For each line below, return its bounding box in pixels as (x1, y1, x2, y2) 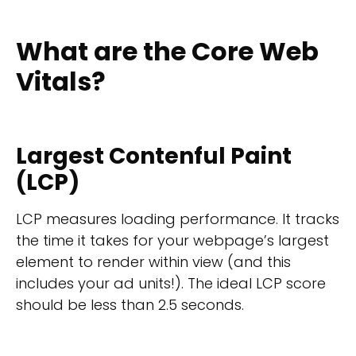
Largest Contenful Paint (16, 140, 292, 172)
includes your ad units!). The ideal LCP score (16, 273, 326, 293)
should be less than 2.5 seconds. (16, 294, 244, 315)
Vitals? (16, 64, 106, 100)
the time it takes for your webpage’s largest (16, 230, 329, 250)
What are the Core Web (16, 33, 319, 70)
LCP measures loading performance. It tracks (16, 208, 339, 229)
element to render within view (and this (16, 251, 291, 272)
